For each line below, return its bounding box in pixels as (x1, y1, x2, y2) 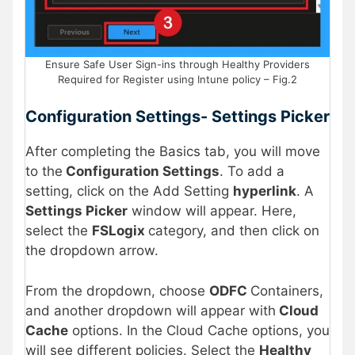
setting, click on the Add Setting (25, 183, 233, 200)
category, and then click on (148, 223, 319, 239)
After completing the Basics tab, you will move (25, 143, 320, 160)
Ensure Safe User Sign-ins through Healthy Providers (45, 57, 310, 71)
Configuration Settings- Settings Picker (25, 107, 330, 127)
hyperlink (233, 183, 296, 200)
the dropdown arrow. (25, 242, 158, 259)
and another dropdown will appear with (25, 302, 276, 319)
